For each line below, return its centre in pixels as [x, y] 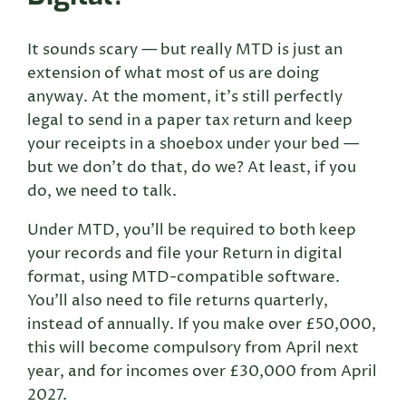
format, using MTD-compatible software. [184, 277]
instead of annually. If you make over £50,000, [202, 324]
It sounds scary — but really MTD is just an [185, 51]
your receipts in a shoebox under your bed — [193, 145]
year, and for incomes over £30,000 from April [203, 372]
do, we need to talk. [102, 192]
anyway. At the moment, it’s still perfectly [185, 98]
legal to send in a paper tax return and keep [190, 121]
